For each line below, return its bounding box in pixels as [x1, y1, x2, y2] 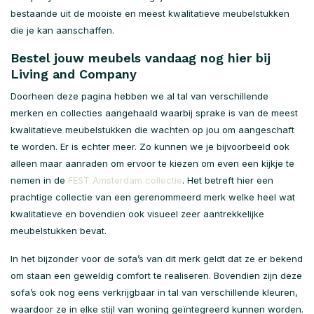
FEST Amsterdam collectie [68, 175, 182, 186]
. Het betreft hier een [182, 175, 273, 186]
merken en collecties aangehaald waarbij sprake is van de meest [11, 107, 298, 118]
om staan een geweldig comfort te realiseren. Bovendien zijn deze [11, 270, 302, 281]
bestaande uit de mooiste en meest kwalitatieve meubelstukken [11, 8, 289, 19]
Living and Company [11, 67, 137, 81]
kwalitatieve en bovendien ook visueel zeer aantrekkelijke [11, 208, 264, 219]
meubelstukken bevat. [11, 225, 107, 236]
